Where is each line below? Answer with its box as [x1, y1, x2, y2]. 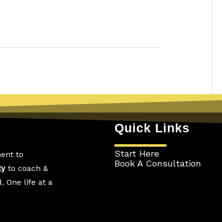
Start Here [114, 148, 160, 159]
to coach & [5, 163, 48, 173]
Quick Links [114, 121, 190, 135]
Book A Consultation [114, 158, 202, 168]
